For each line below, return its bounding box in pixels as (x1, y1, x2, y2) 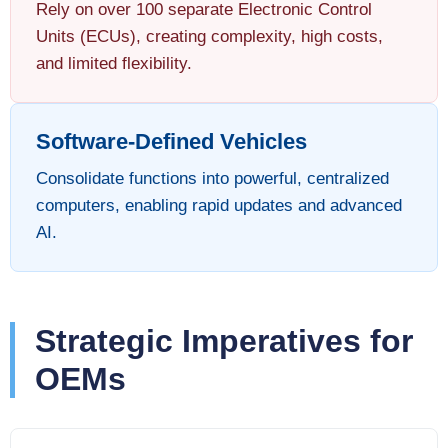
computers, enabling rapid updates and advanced (36, 196, 402, 216)
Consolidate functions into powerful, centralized (36, 169, 389, 189)
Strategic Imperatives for (35, 323, 413, 360)
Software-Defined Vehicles (36, 129, 307, 155)
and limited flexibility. (36, 54, 192, 74)
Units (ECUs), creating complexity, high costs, (36, 27, 383, 47)
